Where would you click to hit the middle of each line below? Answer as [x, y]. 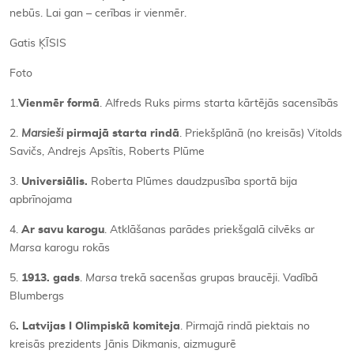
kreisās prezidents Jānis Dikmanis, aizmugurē [123, 345]
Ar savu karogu [63, 230]
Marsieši [42, 134]
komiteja [155, 326]
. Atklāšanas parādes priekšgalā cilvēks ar [209, 230]
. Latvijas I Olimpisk [69, 326]
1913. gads [51, 278]
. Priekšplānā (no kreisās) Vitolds [261, 134]
